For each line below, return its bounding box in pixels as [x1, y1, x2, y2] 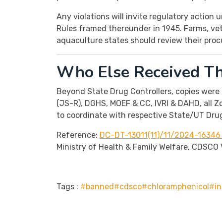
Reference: [56, 130, 100, 140]
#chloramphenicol [142, 182, 209, 191]
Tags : [56, 182, 78, 191]
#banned [80, 182, 114, 191]
